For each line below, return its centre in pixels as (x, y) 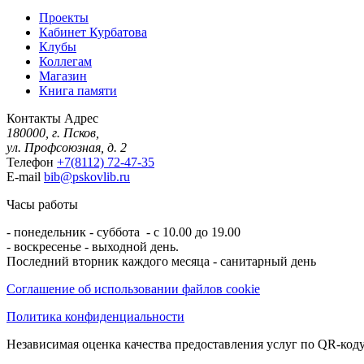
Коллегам (65, 61)
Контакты (34, 118)
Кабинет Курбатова (93, 32)
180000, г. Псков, (53, 132)
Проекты (64, 17)
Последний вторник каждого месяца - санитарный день (161, 261)
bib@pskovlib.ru (87, 176)
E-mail (24, 176)
